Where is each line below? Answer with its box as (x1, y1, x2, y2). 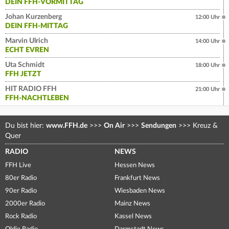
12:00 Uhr (195, 14, 220, 20)
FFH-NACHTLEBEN (5, 94, 69, 102)
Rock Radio (5, 213, 37, 220)
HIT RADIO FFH (5, 85, 57, 93)
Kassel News (114, 213, 152, 220)
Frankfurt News (114, 174, 160, 181)
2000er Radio (5, 200, 45, 207)
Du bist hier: (5, 122, 46, 129)
